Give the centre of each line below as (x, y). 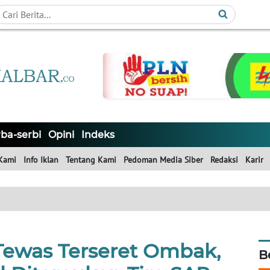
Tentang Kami (91, 160)
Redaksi (224, 160)
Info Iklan (41, 160)
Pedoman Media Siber (163, 160)
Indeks (98, 135)
